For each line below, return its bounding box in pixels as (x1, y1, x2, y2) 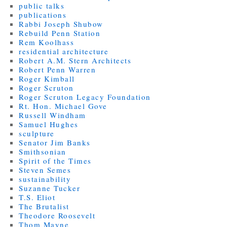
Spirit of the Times (19, 155, 92, 166)
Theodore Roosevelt (19, 210, 96, 220)
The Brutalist (19, 201, 69, 211)
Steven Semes (19, 164, 71, 175)
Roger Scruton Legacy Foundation (19, 91, 151, 102)
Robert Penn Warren (19, 64, 96, 74)
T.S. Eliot (19, 192, 56, 202)
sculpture (19, 128, 55, 138)
